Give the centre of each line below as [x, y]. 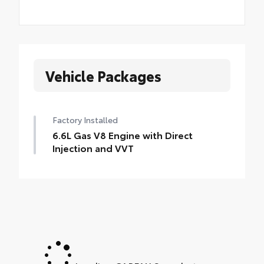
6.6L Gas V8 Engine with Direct [123, 135]
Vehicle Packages [103, 76]
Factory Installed [85, 120]
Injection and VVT [93, 148]
